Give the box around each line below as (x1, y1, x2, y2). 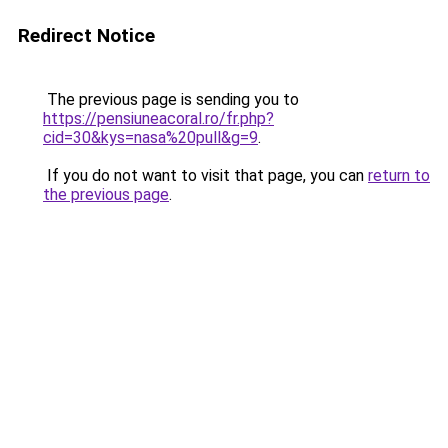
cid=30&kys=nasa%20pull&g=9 (43, 128, 258, 147)
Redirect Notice (18, 24, 155, 47)
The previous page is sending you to (43, 90, 299, 109)
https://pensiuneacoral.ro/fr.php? (43, 109, 274, 128)
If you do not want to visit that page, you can (43, 166, 368, 185)
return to (368, 166, 430, 185)
